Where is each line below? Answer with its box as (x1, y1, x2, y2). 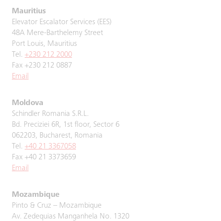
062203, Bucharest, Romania (12, 132, 103, 140)
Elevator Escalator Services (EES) (12, 18, 111, 26)
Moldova (12, 99, 43, 107)
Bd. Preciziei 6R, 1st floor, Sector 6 (12, 121, 119, 129)
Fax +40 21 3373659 (12, 153, 76, 161)
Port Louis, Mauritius (12, 40, 77, 48)
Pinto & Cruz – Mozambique (12, 202, 102, 210)
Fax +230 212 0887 (12, 62, 72, 70)
